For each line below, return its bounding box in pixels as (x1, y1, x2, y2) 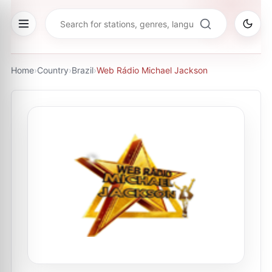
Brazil (72, 65, 93, 75)
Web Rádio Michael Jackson (97, 65, 208, 75)
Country (37, 65, 69, 75)
